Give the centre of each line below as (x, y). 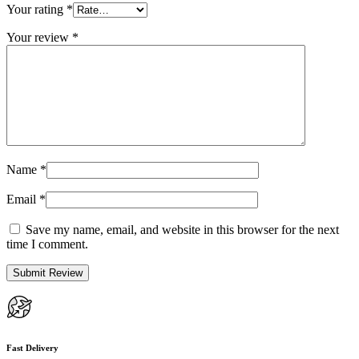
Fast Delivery (32, 348)
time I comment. (47, 244)
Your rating (36, 10)
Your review (39, 38)
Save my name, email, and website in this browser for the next (182, 230)
